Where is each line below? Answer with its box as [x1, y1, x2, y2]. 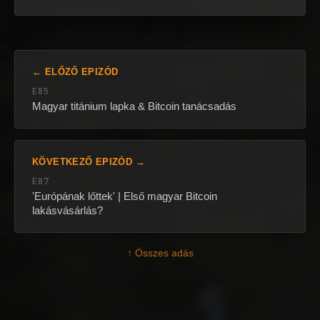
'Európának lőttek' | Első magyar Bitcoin [32, 190, 217, 203]
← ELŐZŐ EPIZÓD [32, 66, 119, 78]
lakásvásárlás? [32, 204, 103, 217]
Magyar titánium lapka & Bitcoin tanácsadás [32, 100, 236, 113]
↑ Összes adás [126, 247, 194, 259]
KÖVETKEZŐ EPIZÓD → [32, 156, 145, 168]
